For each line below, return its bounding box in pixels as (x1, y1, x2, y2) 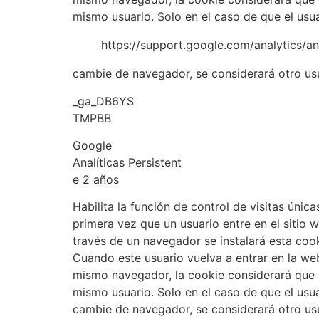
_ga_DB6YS (73, 93, 134, 108)
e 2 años (73, 172, 119, 187)
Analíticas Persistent (73, 155, 182, 169)
